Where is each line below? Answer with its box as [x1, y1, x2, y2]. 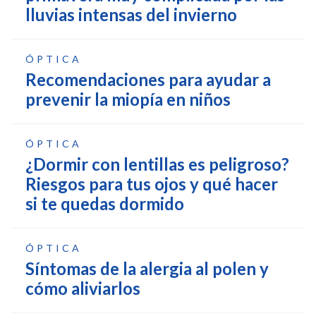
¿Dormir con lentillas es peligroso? [25, 153, 289, 174]
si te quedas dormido [25, 193, 184, 214]
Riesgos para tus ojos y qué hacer [25, 173, 278, 194]
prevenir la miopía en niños [25, 88, 231, 109]
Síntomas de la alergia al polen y [25, 257, 269, 279]
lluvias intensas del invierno [25, 4, 237, 25]
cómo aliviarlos [25, 277, 140, 298]
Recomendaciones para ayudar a [25, 68, 271, 90]
